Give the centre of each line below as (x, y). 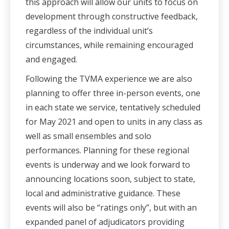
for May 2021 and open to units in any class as (114, 121)
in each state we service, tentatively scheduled (113, 107)
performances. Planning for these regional (107, 150)
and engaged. (51, 59)
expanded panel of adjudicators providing (105, 222)
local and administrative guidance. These (103, 193)
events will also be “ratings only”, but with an (111, 207)
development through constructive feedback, (112, 16)
